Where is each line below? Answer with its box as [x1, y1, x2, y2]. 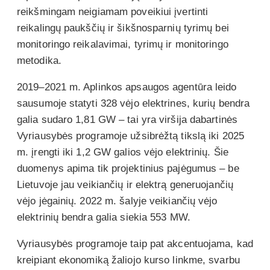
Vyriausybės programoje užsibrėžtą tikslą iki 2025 [17, 130, 244, 142]
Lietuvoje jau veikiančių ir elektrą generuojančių [17, 178, 233, 190]
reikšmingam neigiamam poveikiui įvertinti [17, 5, 209, 17]
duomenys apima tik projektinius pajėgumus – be [17, 162, 239, 174]
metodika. [17, 54, 64, 66]
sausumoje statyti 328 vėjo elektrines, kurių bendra [17, 97, 250, 109]
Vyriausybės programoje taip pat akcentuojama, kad [17, 237, 253, 250]
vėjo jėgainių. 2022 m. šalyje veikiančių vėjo [17, 195, 218, 207]
